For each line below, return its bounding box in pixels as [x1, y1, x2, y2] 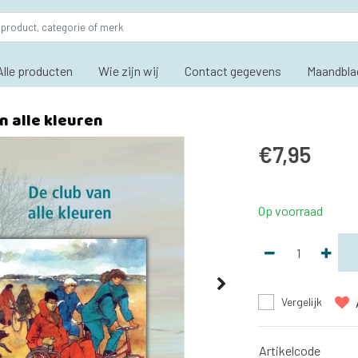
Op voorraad [258, 203, 323, 218]
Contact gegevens [184, 63, 281, 78]
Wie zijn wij [97, 63, 159, 78]
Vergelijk [281, 295, 322, 308]
